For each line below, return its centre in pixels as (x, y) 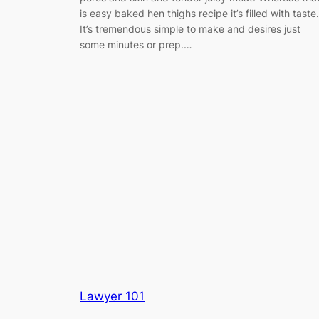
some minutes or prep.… (136, 44)
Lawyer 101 (112, 296)
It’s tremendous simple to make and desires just (190, 28)
